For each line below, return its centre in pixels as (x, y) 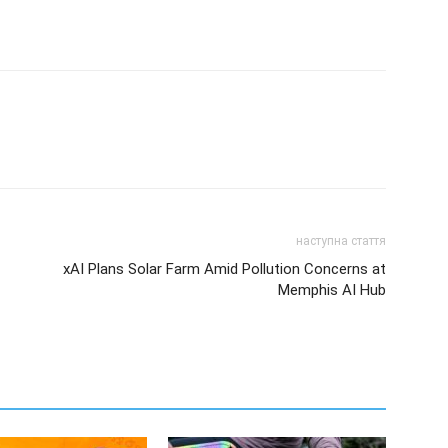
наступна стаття (341, 240)
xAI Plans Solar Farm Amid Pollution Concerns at (224, 268)
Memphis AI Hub (332, 289)
